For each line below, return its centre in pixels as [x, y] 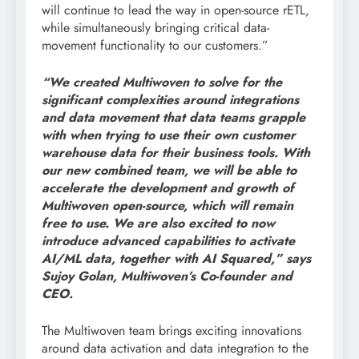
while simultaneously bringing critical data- [155, 28]
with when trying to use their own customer [169, 135]
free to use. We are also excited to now [158, 224]
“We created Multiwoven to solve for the [162, 83]
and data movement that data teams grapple [173, 118]
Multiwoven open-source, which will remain [167, 206]
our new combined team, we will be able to [169, 171]
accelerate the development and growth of [168, 188]
